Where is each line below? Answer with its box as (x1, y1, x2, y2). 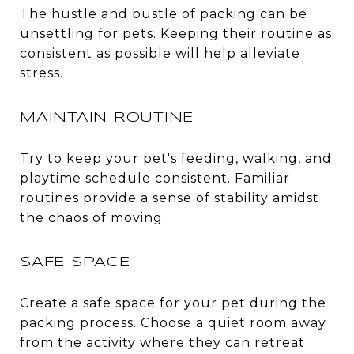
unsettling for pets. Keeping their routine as (20, 25, 332, 41)
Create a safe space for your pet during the (20, 295, 326, 311)
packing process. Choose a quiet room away (20, 314, 326, 330)
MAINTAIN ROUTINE (20, 110, 194, 125)
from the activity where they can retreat (20, 334, 305, 350)
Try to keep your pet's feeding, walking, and (20, 150, 332, 166)
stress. (20, 65, 63, 81)
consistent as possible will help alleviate (20, 45, 300, 61)
